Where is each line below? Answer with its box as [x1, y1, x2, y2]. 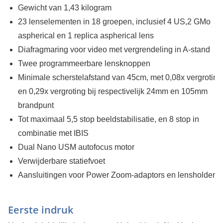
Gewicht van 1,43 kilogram [17, 3, 111, 12]
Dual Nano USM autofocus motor [17, 143, 134, 152]
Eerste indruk [7, 203, 73, 217]
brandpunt [17, 101, 54, 110]
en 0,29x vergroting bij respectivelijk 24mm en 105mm [17, 87, 208, 96]
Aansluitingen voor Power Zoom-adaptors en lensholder [17, 171, 215, 180]
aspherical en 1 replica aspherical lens [17, 31, 154, 40]
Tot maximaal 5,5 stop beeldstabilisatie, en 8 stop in [17, 115, 199, 124]
